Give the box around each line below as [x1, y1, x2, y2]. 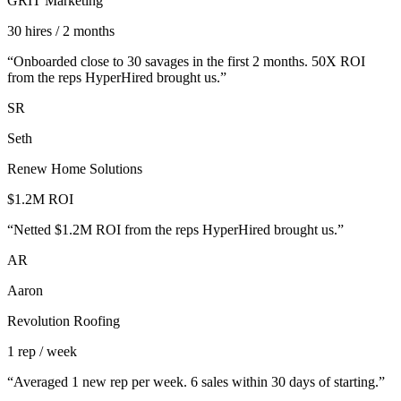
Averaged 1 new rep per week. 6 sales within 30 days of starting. [13, 374, 379, 390]
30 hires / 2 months [7, 23, 115, 39]
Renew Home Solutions [7, 161, 142, 177]
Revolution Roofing [7, 313, 120, 329]
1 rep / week [7, 344, 77, 360]
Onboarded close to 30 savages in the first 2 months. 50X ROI [13, 54, 365, 70]
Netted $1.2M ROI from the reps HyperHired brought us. [13, 222, 337, 238]
